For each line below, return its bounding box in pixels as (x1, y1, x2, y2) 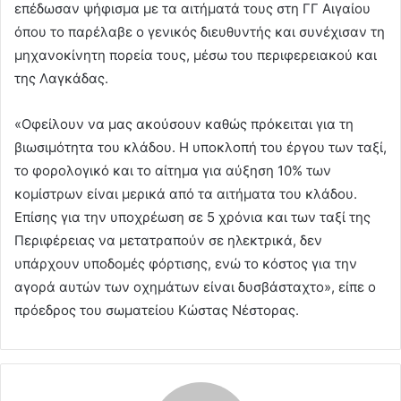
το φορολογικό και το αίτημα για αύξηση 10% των (14, 161, 331, 179)
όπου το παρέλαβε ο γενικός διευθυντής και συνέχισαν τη (14, 22, 385, 40)
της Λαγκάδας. (14, 69, 108, 87)
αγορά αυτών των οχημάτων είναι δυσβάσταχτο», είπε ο (14, 277, 376, 295)
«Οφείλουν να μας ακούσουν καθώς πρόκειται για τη (14, 115, 354, 132)
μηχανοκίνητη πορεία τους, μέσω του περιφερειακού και (14, 46, 377, 64)
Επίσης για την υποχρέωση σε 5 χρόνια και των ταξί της (14, 208, 371, 226)
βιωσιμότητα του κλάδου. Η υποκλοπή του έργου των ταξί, (14, 138, 387, 156)
